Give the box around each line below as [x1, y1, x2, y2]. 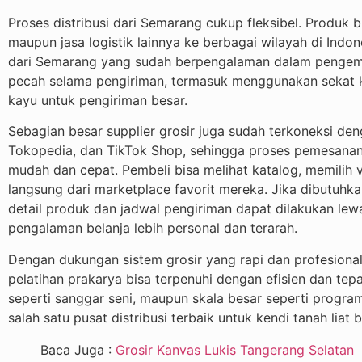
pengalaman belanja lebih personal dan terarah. [8, 220, 297, 237]
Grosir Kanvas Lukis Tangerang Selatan [116, 341, 354, 358]
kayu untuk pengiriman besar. [8, 91, 187, 108]
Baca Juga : [40, 341, 116, 358]
